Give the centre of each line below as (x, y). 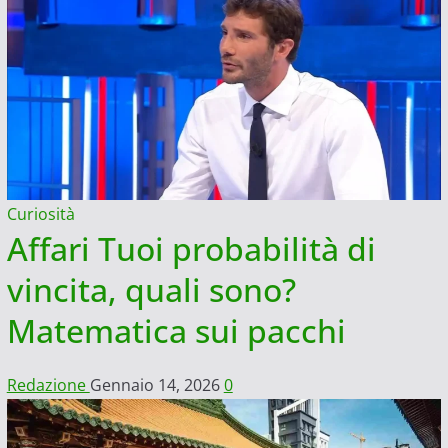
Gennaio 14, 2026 (156, 385)
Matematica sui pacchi (176, 331)
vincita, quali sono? (151, 290)
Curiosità (40, 214)
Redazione (48, 385)
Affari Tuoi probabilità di (191, 249)
